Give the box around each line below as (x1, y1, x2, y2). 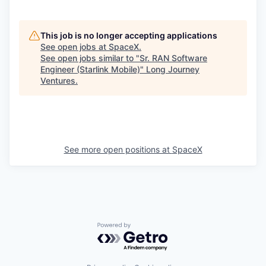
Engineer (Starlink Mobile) (40, 64, 140, 74)
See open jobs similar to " (40, 52, 140, 63)
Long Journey (146, 64, 199, 74)
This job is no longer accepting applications (40, 30, 217, 40)
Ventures (40, 75, 75, 85)
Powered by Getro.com (97, 221, 201, 234)
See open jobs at (40, 41, 109, 52)
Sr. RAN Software (140, 52, 207, 63)
